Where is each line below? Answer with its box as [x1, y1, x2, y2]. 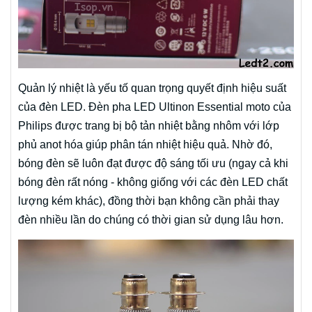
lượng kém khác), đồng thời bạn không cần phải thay [18, 195, 279, 208]
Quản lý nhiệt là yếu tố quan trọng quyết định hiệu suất [18, 82, 286, 95]
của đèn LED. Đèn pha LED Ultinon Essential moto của [18, 101, 291, 114]
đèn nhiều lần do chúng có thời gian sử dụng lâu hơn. [18, 214, 283, 226]
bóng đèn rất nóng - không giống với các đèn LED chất [18, 176, 288, 189]
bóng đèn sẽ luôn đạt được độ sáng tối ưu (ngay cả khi [18, 157, 288, 170]
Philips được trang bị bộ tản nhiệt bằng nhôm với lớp [18, 120, 279, 132]
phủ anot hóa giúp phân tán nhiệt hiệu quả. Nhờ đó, [18, 139, 272, 151]
